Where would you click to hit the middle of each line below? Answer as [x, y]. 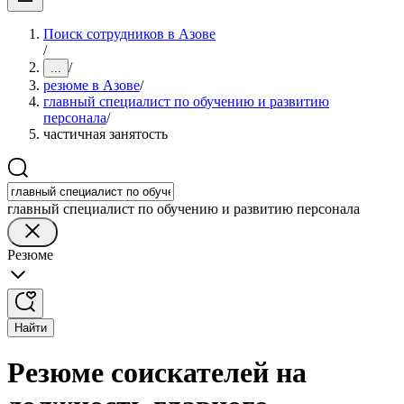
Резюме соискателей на [157, 373]
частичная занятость [106, 134]
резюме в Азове [92, 85]
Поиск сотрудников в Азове [129, 34]
